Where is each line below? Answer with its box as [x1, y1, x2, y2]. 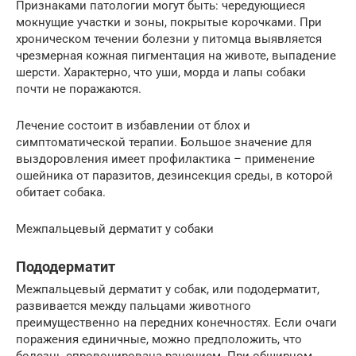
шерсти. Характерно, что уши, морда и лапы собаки [16, 64, 306, 79]
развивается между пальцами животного [16, 298, 251, 313]
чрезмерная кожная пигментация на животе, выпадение [16, 48, 336, 63]
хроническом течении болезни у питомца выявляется [16, 31, 322, 46]
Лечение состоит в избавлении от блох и [16, 118, 250, 133]
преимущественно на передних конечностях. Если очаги [16, 315, 337, 330]
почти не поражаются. [16, 81, 141, 96]
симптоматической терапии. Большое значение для [16, 134, 311, 149]
